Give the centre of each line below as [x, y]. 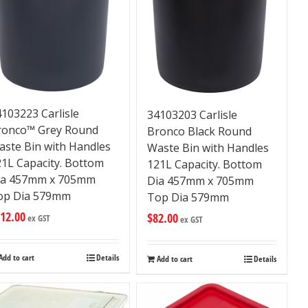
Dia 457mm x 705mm [200, 181]
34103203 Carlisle [192, 115]
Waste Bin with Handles [208, 148]
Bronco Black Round [199, 132]
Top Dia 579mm [188, 198]
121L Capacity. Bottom [204, 165]
